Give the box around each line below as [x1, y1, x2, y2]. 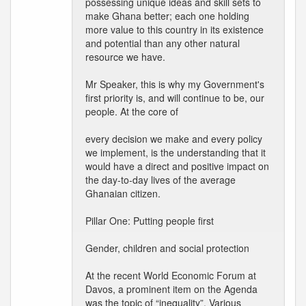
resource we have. [85, 50, 165, 64]
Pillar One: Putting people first [85, 214, 214, 227]
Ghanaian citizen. [85, 186, 161, 200]
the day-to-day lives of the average [85, 173, 236, 186]
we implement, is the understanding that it [85, 145, 266, 159]
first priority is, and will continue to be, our [85, 91, 264, 105]
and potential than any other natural [85, 36, 240, 50]
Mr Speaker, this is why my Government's [85, 77, 264, 91]
